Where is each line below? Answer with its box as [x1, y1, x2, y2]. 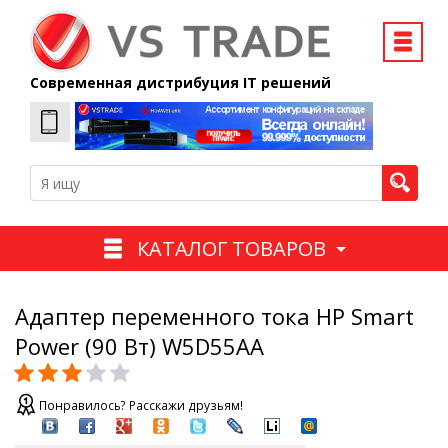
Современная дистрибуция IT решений [30, 73, 331, 92]
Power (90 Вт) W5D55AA [15, 331, 264, 362]
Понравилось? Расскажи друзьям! [39, 397, 243, 415]
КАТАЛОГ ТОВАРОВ [136, 234, 326, 262]
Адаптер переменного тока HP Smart [15, 301, 414, 332]
